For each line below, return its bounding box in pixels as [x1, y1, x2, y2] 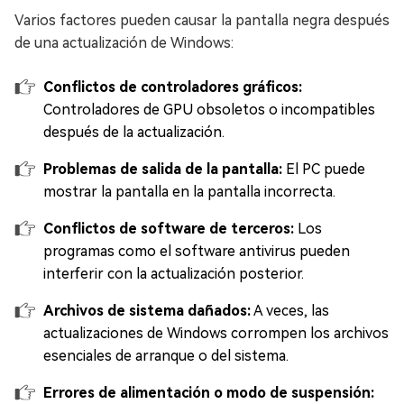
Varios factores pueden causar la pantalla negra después [14, 12, 390, 29]
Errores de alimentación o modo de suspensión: [43, 384, 374, 401]
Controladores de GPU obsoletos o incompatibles [43, 101, 375, 118]
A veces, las [251, 302, 329, 319]
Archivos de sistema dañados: [43, 302, 251, 319]
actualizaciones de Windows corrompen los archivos [43, 325, 389, 342]
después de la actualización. [43, 124, 225, 141]
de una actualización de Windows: [14, 34, 234, 51]
